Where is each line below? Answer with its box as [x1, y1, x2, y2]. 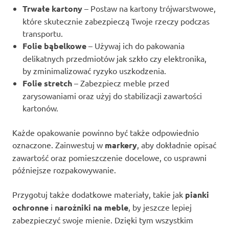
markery [105, 139, 137, 150]
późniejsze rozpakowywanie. [12, 164, 116, 175]
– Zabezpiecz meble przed [72, 77, 169, 88]
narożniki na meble [55, 201, 128, 213]
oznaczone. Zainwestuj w [12, 139, 105, 150]
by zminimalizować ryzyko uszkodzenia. [22, 65, 166, 76]
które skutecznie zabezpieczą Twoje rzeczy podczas [22, 15, 210, 26]
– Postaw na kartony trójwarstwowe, [82, 3, 216, 13]
